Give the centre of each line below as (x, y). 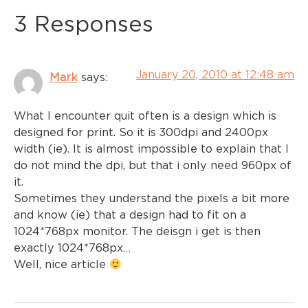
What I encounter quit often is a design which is (145, 116)
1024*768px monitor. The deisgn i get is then (137, 231)
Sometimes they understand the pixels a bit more (152, 198)
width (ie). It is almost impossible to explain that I (151, 149)
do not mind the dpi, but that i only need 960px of (153, 165)
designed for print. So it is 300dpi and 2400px (141, 132)
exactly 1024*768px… (72, 248)
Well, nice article (62, 264)
